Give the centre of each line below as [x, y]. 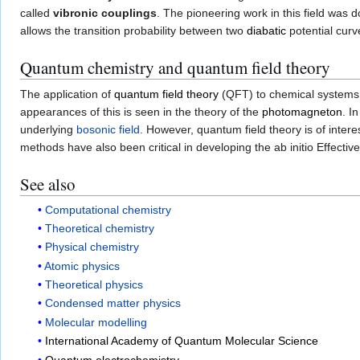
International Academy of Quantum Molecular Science [182, 341]
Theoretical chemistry [100, 228]
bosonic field [108, 130]
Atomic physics [82, 266]
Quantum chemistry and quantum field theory [175, 68]
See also [48, 184]
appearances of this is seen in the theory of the [141, 112]
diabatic [266, 31]
